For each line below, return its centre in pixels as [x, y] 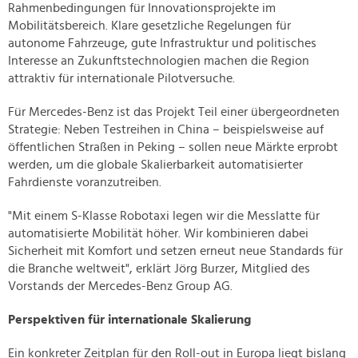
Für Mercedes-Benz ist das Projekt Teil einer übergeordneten [174, 112]
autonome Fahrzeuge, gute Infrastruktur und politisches [162, 44]
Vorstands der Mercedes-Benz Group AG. [120, 286]
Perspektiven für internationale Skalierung [129, 320]
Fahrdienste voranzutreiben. [85, 183]
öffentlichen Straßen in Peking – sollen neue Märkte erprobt [173, 147]
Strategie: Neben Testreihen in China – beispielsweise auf [166, 130]
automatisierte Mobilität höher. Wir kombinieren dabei [158, 234]
